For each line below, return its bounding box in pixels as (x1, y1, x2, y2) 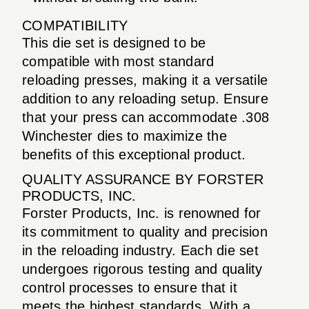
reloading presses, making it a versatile (22, 72, 268, 88)
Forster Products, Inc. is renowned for (22, 205, 261, 221)
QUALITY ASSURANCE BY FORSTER (22, 171, 263, 187)
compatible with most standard (22, 53, 215, 69)
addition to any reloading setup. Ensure (22, 90, 268, 106)
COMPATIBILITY (22, 17, 128, 33)
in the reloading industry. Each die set (22, 242, 259, 258)
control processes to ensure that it (22, 279, 237, 295)
